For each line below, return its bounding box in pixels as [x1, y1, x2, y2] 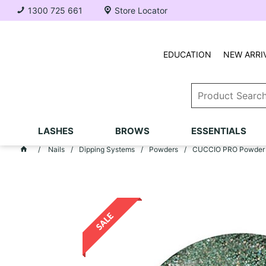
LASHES [37, 125, 74, 137]
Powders [148, 145, 178, 154]
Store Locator [115, 5, 168, 15]
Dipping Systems [78, 145, 135, 154]
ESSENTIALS [191, 125, 246, 137]
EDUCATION [163, 49, 211, 59]
